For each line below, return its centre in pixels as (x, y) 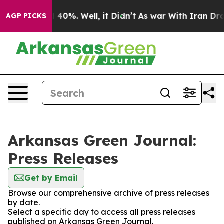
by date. (24, 202)
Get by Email (51, 178)
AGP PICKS (26, 16)
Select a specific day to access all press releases (102, 212)
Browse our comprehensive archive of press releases (109, 193)
